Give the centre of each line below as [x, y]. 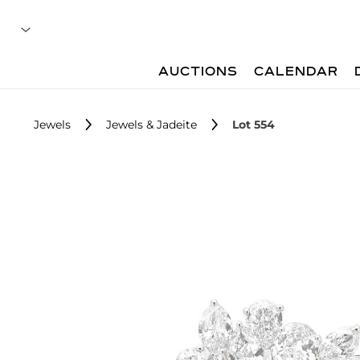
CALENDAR [297, 72]
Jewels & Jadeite [151, 125]
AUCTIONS [198, 72]
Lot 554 [254, 125]
